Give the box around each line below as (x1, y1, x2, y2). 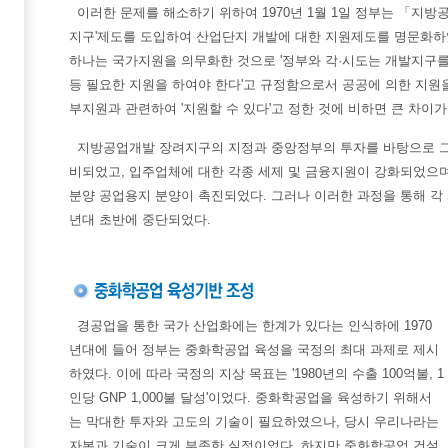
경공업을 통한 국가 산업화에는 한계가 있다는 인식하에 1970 (77, 318, 432, 333)
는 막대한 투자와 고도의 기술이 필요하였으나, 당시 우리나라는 (69, 414, 439, 429)
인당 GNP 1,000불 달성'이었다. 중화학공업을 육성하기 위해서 (69, 390, 432, 405)
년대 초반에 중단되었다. (69, 212, 211, 227)
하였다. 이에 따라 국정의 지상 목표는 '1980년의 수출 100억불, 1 (69, 366, 444, 381)
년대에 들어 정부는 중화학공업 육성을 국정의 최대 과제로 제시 (69, 342, 439, 357)
